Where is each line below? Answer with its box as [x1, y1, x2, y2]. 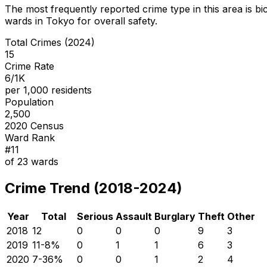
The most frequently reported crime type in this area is [5, 2, 255, 15]
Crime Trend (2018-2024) [5, 179, 182, 197]
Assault [116, 210, 152, 222]
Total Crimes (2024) [5, 36, 95, 48]
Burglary [154, 210, 195, 222]
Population [5, 95, 54, 108]
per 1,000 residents [5, 83, 92, 96]
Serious [77, 210, 113, 222]
